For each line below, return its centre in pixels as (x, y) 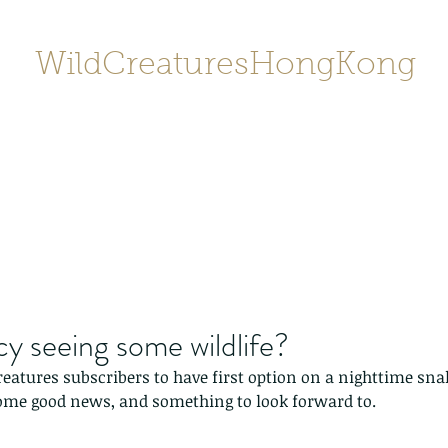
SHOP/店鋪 (317, 156)
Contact (175, 156)
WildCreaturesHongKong (225, 66)
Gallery (396, 156)
